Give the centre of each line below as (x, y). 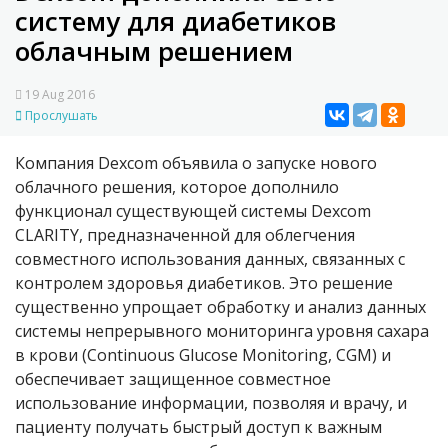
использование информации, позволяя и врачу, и (211, 403)
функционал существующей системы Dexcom (193, 211)
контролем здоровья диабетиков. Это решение (204, 283)
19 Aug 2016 (58, 95)
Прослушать (60, 116)
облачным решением (154, 51)
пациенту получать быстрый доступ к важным (198, 427)
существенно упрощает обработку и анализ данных (220, 307)
